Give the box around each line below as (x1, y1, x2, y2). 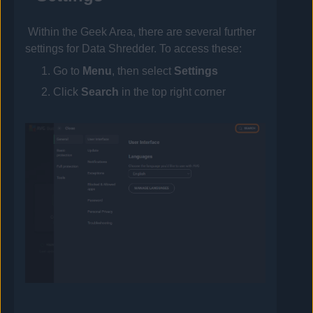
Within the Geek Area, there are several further (27, 26, 256, 38)
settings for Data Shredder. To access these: (25, 43, 242, 55)
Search (81, 86, 119, 99)
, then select (112, 65, 175, 78)
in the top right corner (119, 86, 226, 99)
